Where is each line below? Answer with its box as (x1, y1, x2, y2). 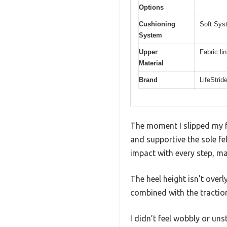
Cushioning (139, 20, 175, 28)
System (139, 31, 162, 39)
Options (139, 3, 164, 11)
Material (139, 59, 164, 67)
